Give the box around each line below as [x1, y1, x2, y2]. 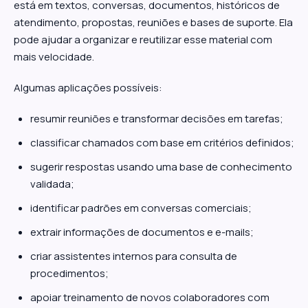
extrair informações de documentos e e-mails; [30, 225, 254, 239]
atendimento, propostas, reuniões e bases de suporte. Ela [14, 15, 293, 30]
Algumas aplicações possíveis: [14, 80, 162, 95]
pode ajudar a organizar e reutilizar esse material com [14, 32, 272, 47]
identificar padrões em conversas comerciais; [30, 201, 252, 215]
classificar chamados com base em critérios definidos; [30, 135, 294, 150]
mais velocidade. [14, 49, 94, 64]
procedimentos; [30, 266, 109, 280]
